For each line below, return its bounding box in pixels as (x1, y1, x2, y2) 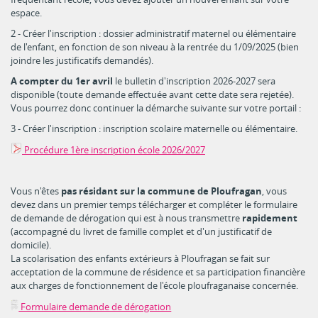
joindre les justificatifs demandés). (11, 54, 153, 67)
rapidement (242, 212, 297, 224)
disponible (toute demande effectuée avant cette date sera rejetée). (11, 88, 294, 101)
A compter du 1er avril (11, 75, 113, 87)
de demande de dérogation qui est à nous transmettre (11, 212, 240, 224)
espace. (11, 6, 42, 19)
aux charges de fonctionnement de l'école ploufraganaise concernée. (11, 279, 298, 292)
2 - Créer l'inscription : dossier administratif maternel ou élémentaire (11, 27, 296, 40)
